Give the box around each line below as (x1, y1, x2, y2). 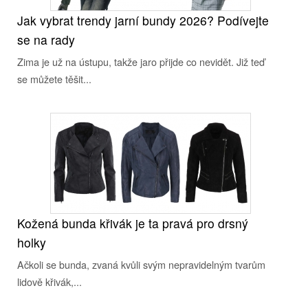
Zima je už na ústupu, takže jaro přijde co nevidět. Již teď (17, 54, 265, 69)
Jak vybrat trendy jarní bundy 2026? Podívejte (17, 12, 269, 29)
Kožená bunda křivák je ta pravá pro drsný (17, 214, 248, 232)
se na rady (17, 31, 75, 48)
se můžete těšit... (17, 71, 91, 86)
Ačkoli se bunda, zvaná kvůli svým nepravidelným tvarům (17, 257, 265, 272)
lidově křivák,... (17, 274, 82, 289)
